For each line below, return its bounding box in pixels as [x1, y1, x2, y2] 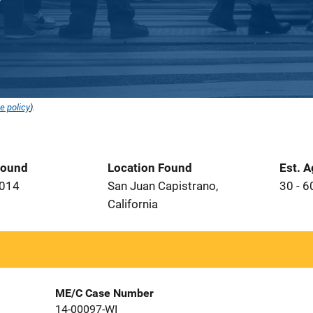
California [108, 197, 158, 211]
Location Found [108, 161, 192, 175]
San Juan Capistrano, [108, 179, 218, 193]
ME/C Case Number [54, 286, 154, 300]
